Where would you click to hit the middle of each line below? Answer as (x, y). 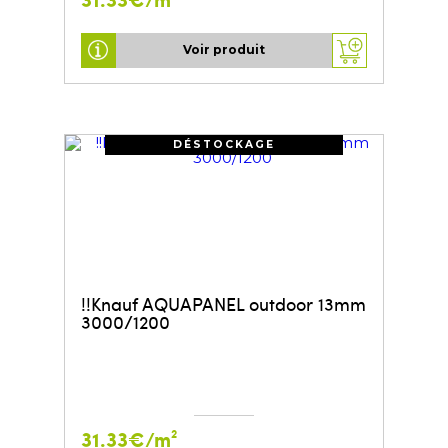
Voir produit (224, 50)
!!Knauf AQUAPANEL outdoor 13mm (223, 303)
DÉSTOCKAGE (224, 144)
